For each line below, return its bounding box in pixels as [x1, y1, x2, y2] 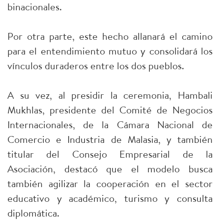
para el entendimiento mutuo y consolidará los [7, 44, 213, 57]
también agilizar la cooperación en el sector [7, 177, 213, 190]
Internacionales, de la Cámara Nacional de [7, 118, 213, 131]
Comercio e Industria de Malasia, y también [7, 133, 213, 146]
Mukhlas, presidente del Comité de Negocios [7, 103, 213, 116]
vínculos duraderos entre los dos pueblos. [7, 59, 184, 72]
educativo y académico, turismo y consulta [7, 192, 213, 205]
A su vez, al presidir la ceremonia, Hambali [7, 88, 213, 102]
